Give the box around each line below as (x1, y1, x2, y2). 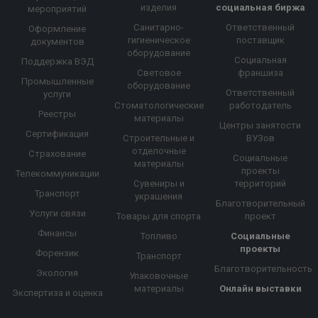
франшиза (237, 67, 283, 79)
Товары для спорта (116, 211, 202, 222)
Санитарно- (133, 22, 185, 33)
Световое (136, 67, 181, 79)
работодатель (229, 100, 292, 111)
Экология (36, 268, 79, 279)
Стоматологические (114, 100, 204, 111)
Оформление (28, 23, 87, 35)
